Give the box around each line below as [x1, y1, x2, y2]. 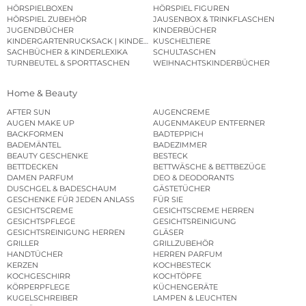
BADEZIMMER [153, 140, 207, 150]
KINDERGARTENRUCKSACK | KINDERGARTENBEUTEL [7, 36, 210, 46]
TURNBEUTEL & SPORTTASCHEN [7, 57, 130, 68]
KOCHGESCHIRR [7, 271, 70, 281]
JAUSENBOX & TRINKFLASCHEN [153, 14, 275, 24]
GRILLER [7, 238, 39, 249]
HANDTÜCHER [7, 249, 63, 260]
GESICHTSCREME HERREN [153, 206, 254, 216]
